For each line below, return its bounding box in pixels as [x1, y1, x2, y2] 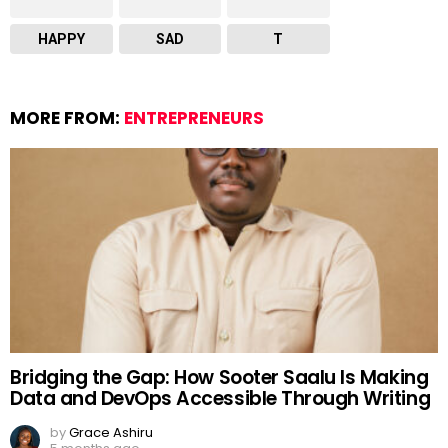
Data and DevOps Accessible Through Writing [10, 385, 431, 413]
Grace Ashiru [69, 423, 153, 443]
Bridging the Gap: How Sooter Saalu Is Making [10, 364, 429, 392]
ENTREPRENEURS [124, 106, 264, 131]
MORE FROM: [10, 106, 124, 131]
